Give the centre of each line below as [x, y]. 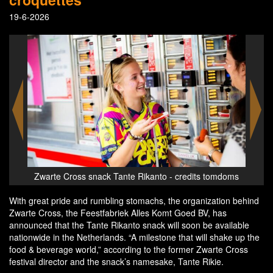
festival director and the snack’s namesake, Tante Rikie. [116, 261]
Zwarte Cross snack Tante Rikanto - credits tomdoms [168, 176]
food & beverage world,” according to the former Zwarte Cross [129, 249]
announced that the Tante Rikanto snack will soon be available [129, 225]
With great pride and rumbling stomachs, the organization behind [134, 200]
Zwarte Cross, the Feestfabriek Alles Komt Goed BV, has [118, 212]
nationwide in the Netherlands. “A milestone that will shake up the [134, 237]
